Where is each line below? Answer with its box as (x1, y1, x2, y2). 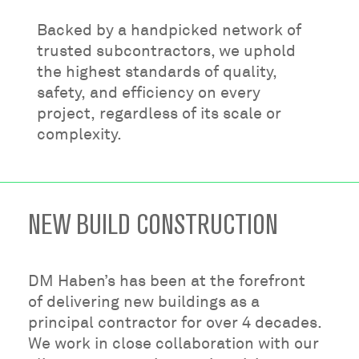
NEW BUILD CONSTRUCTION (28, 208, 279, 242)
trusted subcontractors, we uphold (36, 40, 296, 61)
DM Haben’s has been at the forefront (28, 271, 306, 292)
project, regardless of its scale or (36, 103, 281, 123)
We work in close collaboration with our (28, 333, 320, 354)
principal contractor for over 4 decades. (28, 313, 322, 333)
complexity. (36, 123, 122, 144)
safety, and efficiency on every (36, 82, 260, 103)
